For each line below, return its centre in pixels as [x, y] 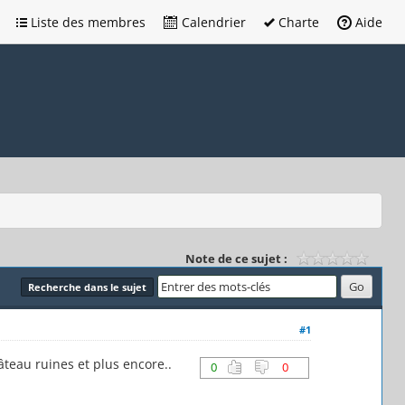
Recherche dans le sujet [87, 287]
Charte [297, 22]
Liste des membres [86, 22]
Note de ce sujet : [236, 258]
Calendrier [212, 22]
